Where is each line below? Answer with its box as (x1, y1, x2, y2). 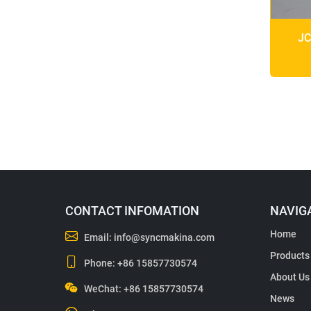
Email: (82, 232, 115, 243)
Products (270, 250, 310, 261)
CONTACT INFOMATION (65, 203, 199, 218)
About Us (270, 271, 310, 283)
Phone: (82, 258, 118, 269)
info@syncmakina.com (114, 232, 215, 243)
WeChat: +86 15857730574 (82, 283, 204, 294)
